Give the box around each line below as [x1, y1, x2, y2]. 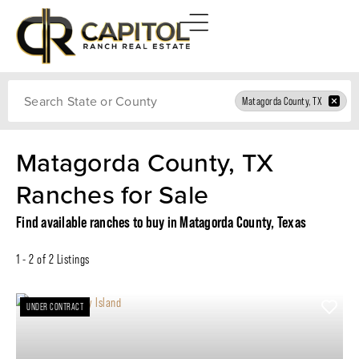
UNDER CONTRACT [26, 301, 83, 313]
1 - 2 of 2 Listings [16, 252, 90, 266]
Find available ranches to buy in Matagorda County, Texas [16, 213, 306, 231]
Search [7, 79, 37, 92]
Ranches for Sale [16, 175, 208, 212]
